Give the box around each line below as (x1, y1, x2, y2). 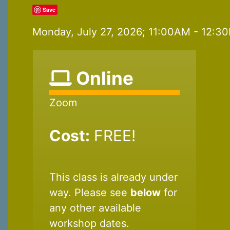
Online (72, 67, 133, 89)
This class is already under (49, 170, 178, 183)
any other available (49, 201, 141, 214)
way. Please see (49, 186, 130, 199)
